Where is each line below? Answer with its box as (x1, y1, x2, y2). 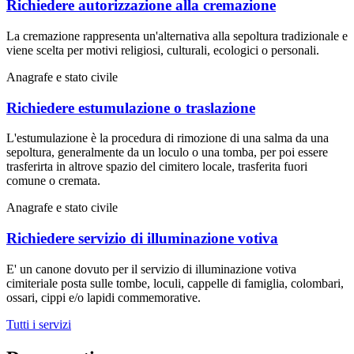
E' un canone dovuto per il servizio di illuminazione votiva (6, 262, 296, 276)
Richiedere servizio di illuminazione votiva (6, 230, 278, 247)
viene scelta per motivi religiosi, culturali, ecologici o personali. (6, 43, 319, 57)
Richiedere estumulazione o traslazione (6, 99, 255, 116)
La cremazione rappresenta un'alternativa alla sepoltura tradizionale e (6, 29, 348, 43)
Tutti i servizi (6, 317, 71, 331)
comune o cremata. (6, 174, 100, 188)
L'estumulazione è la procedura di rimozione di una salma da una (6, 131, 329, 145)
